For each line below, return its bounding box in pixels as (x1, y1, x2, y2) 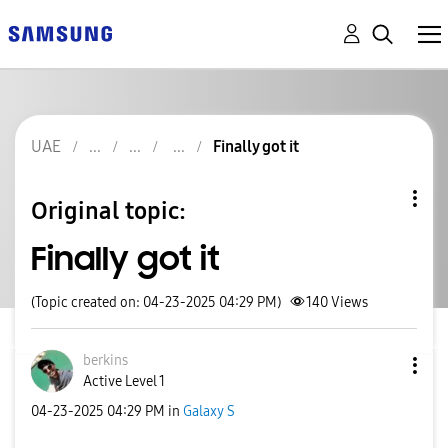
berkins (83, 352, 128, 369)
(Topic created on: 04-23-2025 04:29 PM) (31, 294, 281, 311)
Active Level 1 (83, 373, 165, 390)
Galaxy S (183, 402, 235, 420)
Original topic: (31, 196, 186, 225)
